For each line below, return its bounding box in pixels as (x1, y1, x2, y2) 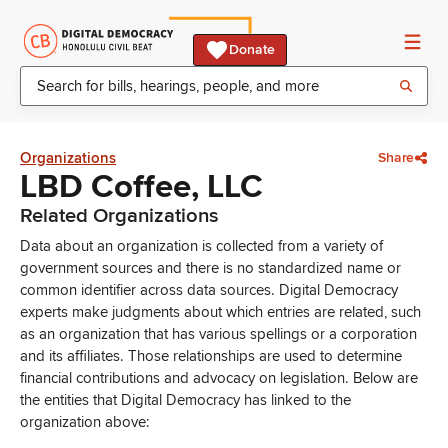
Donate (229, 41, 275, 58)
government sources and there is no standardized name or (20, 259, 401, 277)
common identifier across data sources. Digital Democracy (20, 281, 398, 299)
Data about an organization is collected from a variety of (20, 237, 383, 255)
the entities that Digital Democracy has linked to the (20, 391, 351, 409)
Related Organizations (20, 203, 219, 228)
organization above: (20, 413, 150, 431)
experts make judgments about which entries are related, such (20, 303, 421, 321)
